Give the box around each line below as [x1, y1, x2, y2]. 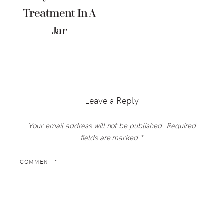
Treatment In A [22, 7, 96, 20]
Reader [9, 62, 57, 83]
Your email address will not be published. [27, 120, 164, 131]
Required [166, 120, 196, 131]
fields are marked [80, 132, 140, 143]
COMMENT [20, 158, 54, 166]
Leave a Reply [84, 94, 139, 107]
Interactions [9, 86, 88, 107]
